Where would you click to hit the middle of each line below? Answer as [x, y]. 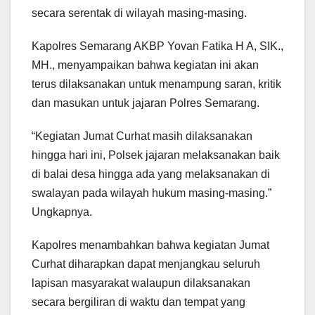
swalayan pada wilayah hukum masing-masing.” [152, 193]
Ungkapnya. [62, 212]
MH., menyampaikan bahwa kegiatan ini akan [145, 65]
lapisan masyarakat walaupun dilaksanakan [141, 283]
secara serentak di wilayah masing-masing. [139, 13]
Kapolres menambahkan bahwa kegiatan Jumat [150, 245]
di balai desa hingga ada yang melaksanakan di [151, 174]
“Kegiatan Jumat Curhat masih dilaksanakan [142, 136]
